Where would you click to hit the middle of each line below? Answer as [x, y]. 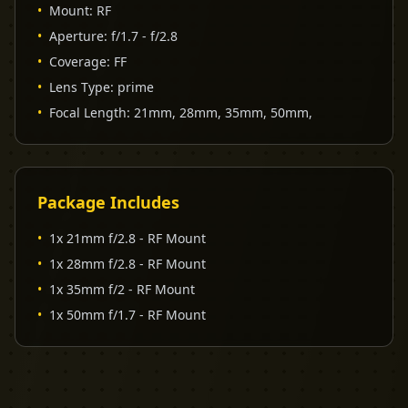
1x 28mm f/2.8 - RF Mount [127, 263]
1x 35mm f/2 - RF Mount [122, 289]
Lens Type [80, 87]
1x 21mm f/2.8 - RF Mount [127, 238]
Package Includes [108, 202]
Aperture [76, 36]
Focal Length [88, 112]
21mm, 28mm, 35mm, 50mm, [223, 112]
